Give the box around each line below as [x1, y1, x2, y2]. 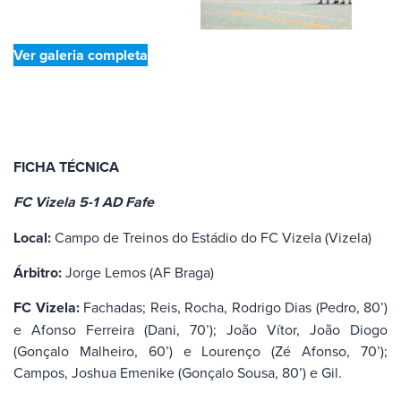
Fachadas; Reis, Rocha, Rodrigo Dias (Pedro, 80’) [79, 297, 388, 318]
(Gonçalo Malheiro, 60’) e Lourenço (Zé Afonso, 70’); [13, 341, 388, 362]
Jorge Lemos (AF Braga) [62, 261, 214, 282]
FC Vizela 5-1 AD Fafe [13, 192, 154, 213]
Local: [13, 226, 51, 248]
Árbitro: [13, 261, 62, 283]
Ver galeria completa [13, 44, 148, 65]
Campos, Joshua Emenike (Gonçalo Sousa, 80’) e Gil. [13, 363, 342, 383]
